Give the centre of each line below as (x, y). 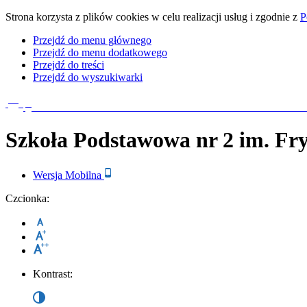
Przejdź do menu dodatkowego (100, 52)
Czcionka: (27, 199)
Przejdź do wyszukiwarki (88, 77)
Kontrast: (53, 274)
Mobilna (85, 175)
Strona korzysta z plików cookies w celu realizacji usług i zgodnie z (153, 17)
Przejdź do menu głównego (92, 40)
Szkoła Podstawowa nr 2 (120, 139)
